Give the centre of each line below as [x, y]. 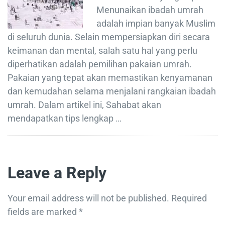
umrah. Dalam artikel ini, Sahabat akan [84, 104]
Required [188, 198]
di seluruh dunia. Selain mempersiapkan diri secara [109, 37]
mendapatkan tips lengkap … [65, 118]
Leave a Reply [57, 173]
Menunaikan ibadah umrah [150, 10]
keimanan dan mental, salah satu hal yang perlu [102, 50]
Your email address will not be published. [88, 198]
